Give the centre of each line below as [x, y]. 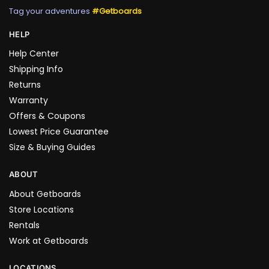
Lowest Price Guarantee [59, 132]
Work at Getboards [49, 240]
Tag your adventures [50, 11]
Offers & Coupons [47, 116]
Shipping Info [36, 69]
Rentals [24, 225]
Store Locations [41, 209]
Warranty [29, 101]
